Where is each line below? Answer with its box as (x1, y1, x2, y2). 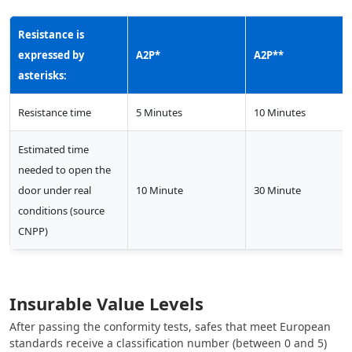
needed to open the (18, 163, 111, 178)
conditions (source (18, 203, 104, 218)
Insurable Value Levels (9, 291, 203, 316)
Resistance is (18, 27, 84, 42)
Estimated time (18, 142, 89, 157)
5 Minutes (136, 105, 182, 120)
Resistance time (18, 105, 91, 120)
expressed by (18, 48, 84, 63)
